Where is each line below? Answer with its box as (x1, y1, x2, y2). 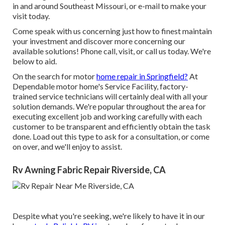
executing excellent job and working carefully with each (13, 111, 202, 122)
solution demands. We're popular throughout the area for (13, 101, 206, 111)
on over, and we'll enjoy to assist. (13, 142, 122, 152)
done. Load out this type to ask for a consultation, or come (13, 132, 209, 142)
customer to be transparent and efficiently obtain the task (13, 122, 210, 132)
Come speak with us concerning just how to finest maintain (13, 26, 212, 36)
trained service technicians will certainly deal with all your (13, 91, 208, 101)
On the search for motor (13, 71, 96, 81)
